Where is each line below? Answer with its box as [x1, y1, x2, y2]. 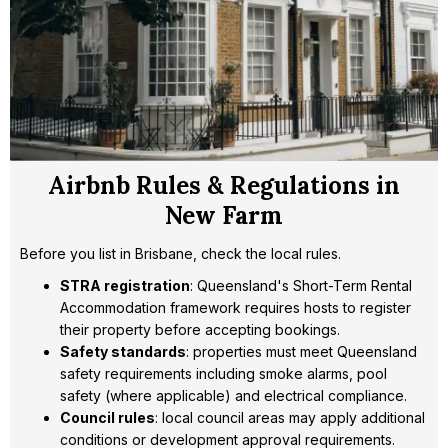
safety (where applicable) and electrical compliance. [60, 386, 407, 404]
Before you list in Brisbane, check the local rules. [20, 244, 341, 262]
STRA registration [60, 276, 190, 294]
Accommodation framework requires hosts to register [60, 298, 411, 316]
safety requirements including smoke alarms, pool [60, 364, 387, 382]
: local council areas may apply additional [155, 408, 425, 426]
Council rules [60, 408, 155, 426]
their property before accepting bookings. [60, 320, 340, 338]
